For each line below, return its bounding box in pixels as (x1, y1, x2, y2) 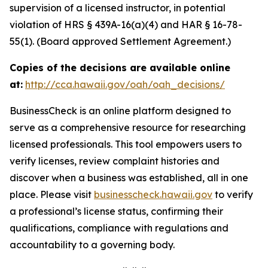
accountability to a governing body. (10, 239, 175, 251)
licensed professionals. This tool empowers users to (10, 138, 242, 150)
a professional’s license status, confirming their (10, 205, 223, 217)
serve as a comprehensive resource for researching (10, 121, 246, 133)
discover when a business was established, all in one (10, 172, 248, 184)
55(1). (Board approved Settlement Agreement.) (10, 35, 231, 47)
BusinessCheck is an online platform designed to (10, 105, 231, 117)
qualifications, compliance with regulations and (10, 222, 229, 234)
